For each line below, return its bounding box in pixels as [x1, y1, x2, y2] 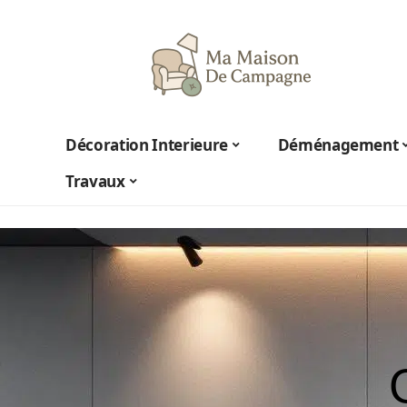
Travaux [65, 170, 125, 192]
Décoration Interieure [65, 134, 228, 155]
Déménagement [277, 134, 399, 155]
